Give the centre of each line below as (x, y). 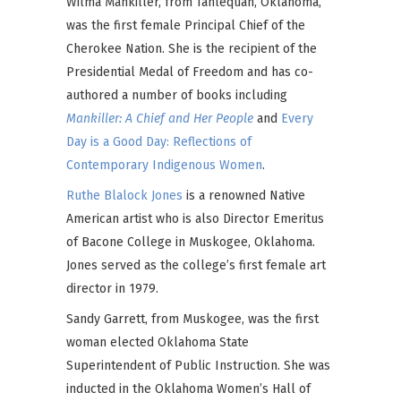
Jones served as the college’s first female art (196, 265)
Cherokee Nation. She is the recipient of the (192, 49)
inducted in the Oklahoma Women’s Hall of (188, 389)
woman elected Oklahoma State (158, 342)
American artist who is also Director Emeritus (195, 219)
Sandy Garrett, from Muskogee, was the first (192, 319)
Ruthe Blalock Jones (124, 196)
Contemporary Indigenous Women (164, 165)
